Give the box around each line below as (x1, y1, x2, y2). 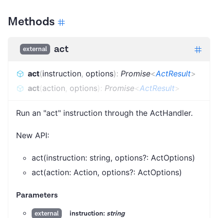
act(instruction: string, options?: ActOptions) (32, 152, 195, 163)
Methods (8, 14, 55, 29)
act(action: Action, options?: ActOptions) (32, 167, 182, 177)
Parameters (16, 190, 58, 200)
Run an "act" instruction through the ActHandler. (16, 108, 193, 118)
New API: (16, 130, 49, 140)
